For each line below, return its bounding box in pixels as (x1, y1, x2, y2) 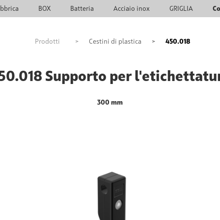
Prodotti (34, 38, 60, 45)
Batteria (70, 5, 94, 12)
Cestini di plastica (88, 38, 141, 45)
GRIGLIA (169, 5, 193, 12)
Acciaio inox (113, 5, 150, 12)
